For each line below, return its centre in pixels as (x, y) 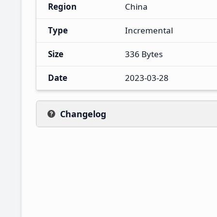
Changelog (83, 114)
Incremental (149, 30)
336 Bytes (144, 54)
